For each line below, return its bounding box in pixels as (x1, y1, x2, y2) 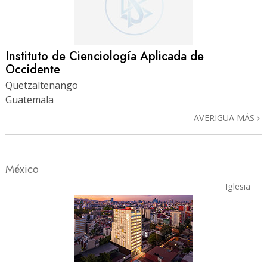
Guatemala (5, 92, 54, 106)
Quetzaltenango (5, 78, 78, 92)
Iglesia (225, 180, 250, 192)
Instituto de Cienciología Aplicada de (5, 47, 204, 65)
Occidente (5, 60, 60, 78)
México (5, 160, 39, 177)
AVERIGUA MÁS (194, 111, 257, 123)
